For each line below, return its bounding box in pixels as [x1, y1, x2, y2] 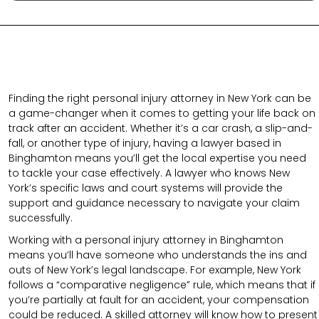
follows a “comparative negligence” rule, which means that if [9, 277, 315, 292]
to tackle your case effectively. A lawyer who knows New [9, 165, 290, 180]
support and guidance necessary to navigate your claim [9, 195, 300, 210]
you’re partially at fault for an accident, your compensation [9, 292, 309, 307]
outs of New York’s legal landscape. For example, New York [9, 262, 301, 277]
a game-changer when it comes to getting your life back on [9, 105, 315, 120]
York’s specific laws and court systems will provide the [9, 180, 283, 195]
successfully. [9, 210, 73, 225]
